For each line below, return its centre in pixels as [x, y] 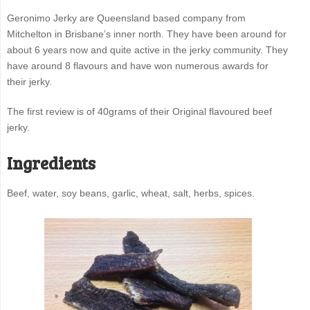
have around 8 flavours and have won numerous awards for [137, 66]
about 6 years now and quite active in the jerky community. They [147, 50]
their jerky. [29, 82]
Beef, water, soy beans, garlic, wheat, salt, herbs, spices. [130, 193]
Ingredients [51, 163]
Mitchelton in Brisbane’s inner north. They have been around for [146, 34]
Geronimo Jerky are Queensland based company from [126, 18]
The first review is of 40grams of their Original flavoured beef [139, 112]
